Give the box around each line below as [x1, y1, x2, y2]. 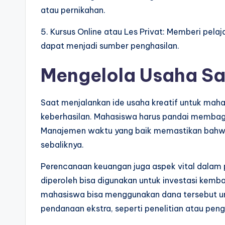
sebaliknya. [41, 140, 84, 150]
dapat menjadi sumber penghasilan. [41, 41, 179, 51]
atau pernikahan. [41, 5, 105, 15]
